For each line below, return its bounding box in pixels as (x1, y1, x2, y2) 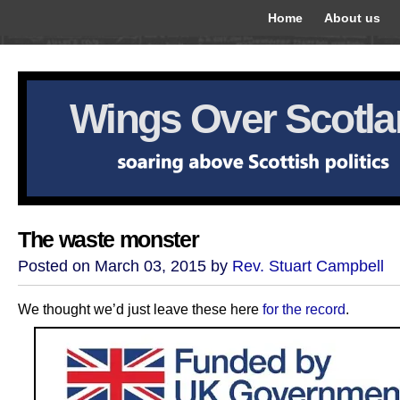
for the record (262, 301, 346, 317)
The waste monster (18, 228, 199, 252)
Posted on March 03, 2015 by (18, 257, 232, 275)
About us (324, 11, 380, 25)
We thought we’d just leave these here (18, 301, 262, 317)
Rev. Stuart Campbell (232, 257, 384, 275)
